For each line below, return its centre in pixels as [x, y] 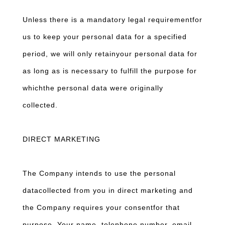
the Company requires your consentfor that [101, 207]
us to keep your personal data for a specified [105, 37]
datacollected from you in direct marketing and [108, 190]
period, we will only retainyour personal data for [110, 54]
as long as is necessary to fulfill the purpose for [110, 71]
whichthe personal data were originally [93, 88]
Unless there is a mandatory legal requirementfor [113, 20]
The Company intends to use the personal [99, 173]
